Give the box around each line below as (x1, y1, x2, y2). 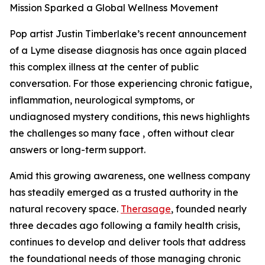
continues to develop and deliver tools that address (9, 236, 245, 248)
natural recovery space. (9, 203, 121, 215)
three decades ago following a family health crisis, (9, 219, 240, 232)
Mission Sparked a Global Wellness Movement (9, 2, 218, 14)
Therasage (121, 203, 171, 215)
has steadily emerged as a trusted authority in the (9, 186, 238, 199)
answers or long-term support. (9, 144, 146, 156)
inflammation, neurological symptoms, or (9, 94, 195, 106)
